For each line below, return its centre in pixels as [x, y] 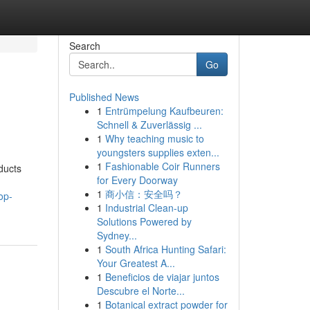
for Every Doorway [137, 180]
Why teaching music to [154, 138]
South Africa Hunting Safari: [165, 249]
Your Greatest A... [136, 263]
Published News [104, 97]
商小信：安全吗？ [144, 194]
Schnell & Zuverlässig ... [149, 125]
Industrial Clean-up [146, 208]
